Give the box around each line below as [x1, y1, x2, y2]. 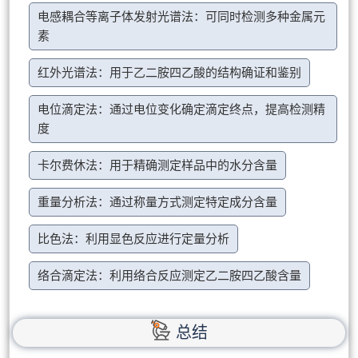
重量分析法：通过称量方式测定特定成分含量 [38, 195, 278, 209]
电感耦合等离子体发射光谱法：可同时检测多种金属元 [38, 10, 326, 23]
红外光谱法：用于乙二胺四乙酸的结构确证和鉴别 [38, 66, 302, 79]
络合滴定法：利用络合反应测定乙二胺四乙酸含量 [38, 268, 302, 282]
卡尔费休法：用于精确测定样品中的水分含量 [38, 158, 278, 172]
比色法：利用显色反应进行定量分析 [38, 232, 230, 245]
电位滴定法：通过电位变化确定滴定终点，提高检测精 [38, 102, 326, 116]
